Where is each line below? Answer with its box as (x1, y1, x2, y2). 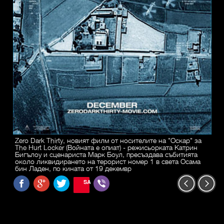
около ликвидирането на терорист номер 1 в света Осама (15, 156, 200, 166)
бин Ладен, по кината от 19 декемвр (15, 163, 131, 173)
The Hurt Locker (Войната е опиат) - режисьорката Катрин (15, 142, 197, 152)
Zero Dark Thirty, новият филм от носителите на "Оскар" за (15, 135, 201, 145)
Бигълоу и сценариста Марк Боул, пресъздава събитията (15, 149, 197, 159)
